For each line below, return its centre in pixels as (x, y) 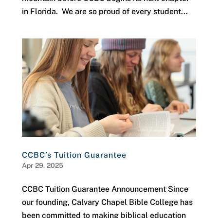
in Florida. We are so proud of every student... (105, 12)
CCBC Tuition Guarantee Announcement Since (105, 189)
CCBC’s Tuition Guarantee (74, 155)
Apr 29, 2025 (42, 165)
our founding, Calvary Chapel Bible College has (107, 202)
